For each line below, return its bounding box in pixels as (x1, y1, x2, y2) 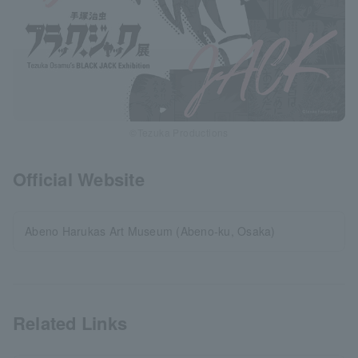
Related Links (13, 310, 128, 336)
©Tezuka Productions (129, 125, 229, 140)
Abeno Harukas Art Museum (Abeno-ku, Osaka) (25, 223, 276, 240)
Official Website (13, 166, 145, 193)
